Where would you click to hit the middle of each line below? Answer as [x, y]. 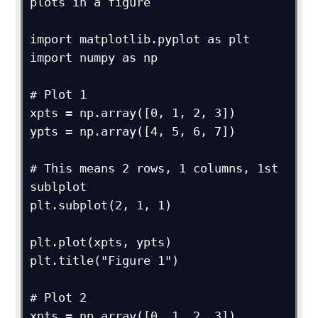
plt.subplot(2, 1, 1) [101, 205]
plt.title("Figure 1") [105, 261]
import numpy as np [94, 57]
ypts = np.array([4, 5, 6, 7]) [133, 131]
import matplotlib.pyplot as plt [140, 39]
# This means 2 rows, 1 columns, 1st [154, 168]
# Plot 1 [59, 94]
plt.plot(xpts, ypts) [101, 242]
